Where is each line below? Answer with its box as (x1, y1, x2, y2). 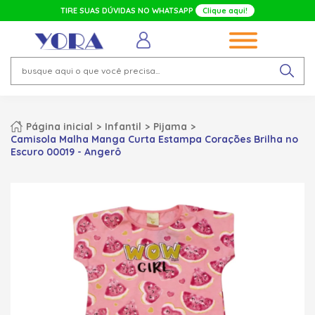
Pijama (153, 120, 187, 133)
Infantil (105, 120, 141, 133)
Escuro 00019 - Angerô (11, 145, 121, 158)
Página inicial (26, 120, 93, 133)
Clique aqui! (202, 6, 247, 15)
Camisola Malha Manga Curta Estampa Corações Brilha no (11, 132, 298, 146)
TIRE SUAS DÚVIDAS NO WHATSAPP (60, 6, 195, 15)
